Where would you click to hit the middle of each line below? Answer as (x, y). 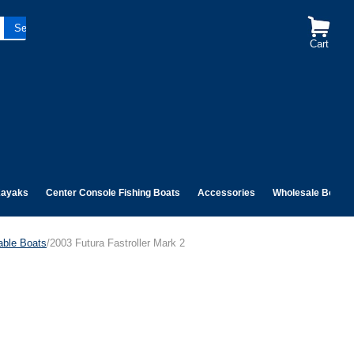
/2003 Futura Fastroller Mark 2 (116, 243)
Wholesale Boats (311, 193)
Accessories (226, 193)
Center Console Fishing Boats (113, 193)
